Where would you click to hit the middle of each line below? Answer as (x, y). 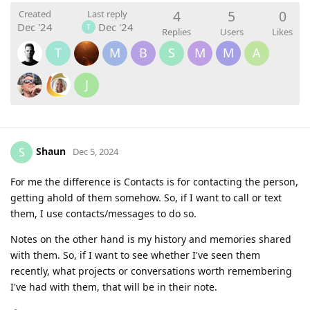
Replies (176, 31)
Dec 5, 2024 (95, 151)
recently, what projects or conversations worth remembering (151, 271)
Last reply (107, 14)
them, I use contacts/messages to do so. (103, 213)
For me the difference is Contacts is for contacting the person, (154, 181)
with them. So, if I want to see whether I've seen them (135, 255)
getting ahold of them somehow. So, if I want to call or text (146, 197)
